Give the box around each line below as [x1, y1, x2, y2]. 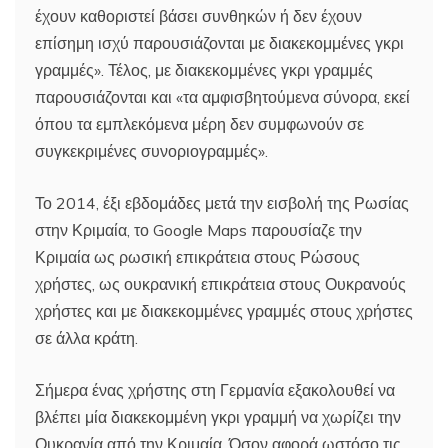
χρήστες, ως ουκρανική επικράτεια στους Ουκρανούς [35, 273, 406, 294]
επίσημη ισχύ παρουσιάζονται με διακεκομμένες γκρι [35, 32, 404, 53]
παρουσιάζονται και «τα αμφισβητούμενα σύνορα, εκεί [35, 86, 410, 107]
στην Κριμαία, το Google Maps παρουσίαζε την [35, 219, 362, 240]
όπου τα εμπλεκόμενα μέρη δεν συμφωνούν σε [35, 113, 364, 134]
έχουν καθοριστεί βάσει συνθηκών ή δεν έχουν [35, 5, 362, 26]
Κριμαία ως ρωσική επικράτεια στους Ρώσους [35, 246, 360, 267]
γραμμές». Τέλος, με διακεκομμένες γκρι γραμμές [35, 59, 373, 80]
